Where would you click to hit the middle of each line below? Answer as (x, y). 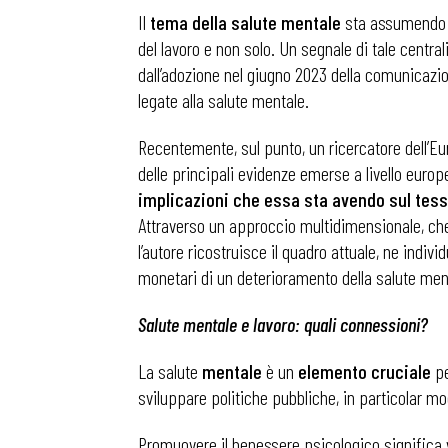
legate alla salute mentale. (223, 100)
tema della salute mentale (245, 22)
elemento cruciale (364, 371)
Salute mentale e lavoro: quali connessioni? (283, 324)
